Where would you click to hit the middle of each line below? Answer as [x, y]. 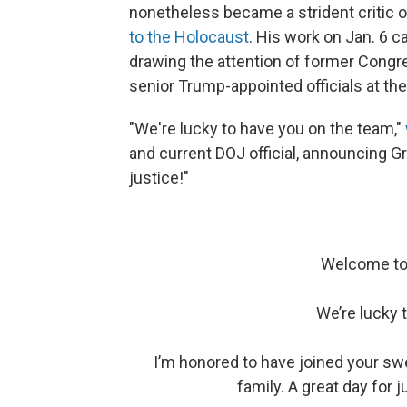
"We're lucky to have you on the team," [267, 129]
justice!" [159, 178]
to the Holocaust [189, 37]
